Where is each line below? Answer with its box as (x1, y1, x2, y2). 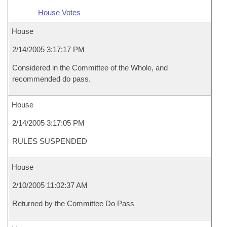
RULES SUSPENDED (12, 137, 87, 145)
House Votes (37, 8, 81, 17)
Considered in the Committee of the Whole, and (12, 63, 168, 72)
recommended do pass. (12, 74, 91, 83)
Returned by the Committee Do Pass (12, 199, 134, 208)
